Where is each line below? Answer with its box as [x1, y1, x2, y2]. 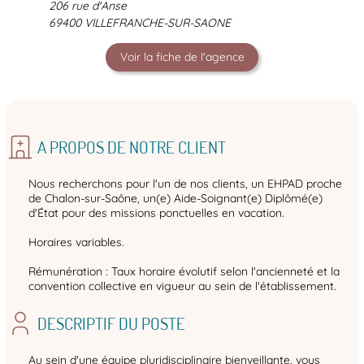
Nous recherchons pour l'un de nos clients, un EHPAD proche [28, 176, 342, 192]
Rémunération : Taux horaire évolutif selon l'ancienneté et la [28, 264, 340, 279]
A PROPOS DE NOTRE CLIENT [37, 136, 226, 158]
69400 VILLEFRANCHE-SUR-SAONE [49, 15, 231, 31]
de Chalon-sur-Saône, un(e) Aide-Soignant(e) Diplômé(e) [28, 191, 323, 206]
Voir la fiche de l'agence [119, 50, 245, 65]
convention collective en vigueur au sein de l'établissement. [28, 279, 336, 294]
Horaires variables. [28, 235, 124, 250]
